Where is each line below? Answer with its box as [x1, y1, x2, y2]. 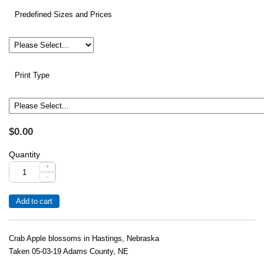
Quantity [9, 150, 40, 159]
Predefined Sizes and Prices [15, 11, 112, 19]
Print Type [15, 71, 49, 80]
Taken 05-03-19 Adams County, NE [9, 247, 128, 256]
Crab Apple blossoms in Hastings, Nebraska [9, 235, 159, 243]
